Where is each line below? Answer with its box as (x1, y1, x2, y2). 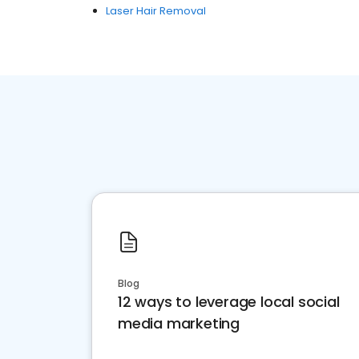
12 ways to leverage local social (118, 292, 340, 312)
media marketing (118, 313, 240, 333)
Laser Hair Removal (106, 3, 206, 18)
